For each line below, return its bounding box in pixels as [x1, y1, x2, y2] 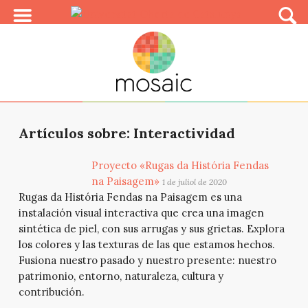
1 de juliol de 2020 [162, 176, 228, 187]
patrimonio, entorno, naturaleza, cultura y [18, 269, 223, 283]
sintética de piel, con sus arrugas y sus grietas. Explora [18, 221, 285, 235]
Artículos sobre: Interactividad [18, 124, 235, 142]
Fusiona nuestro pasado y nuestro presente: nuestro [18, 253, 276, 267]
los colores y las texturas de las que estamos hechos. [18, 237, 275, 251]
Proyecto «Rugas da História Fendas [91, 158, 269, 172]
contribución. [18, 285, 85, 298]
